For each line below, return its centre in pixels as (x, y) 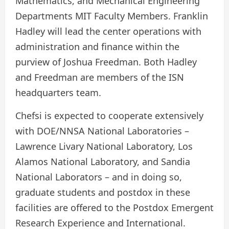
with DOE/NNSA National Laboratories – (102, 131)
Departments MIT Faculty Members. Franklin (112, 16)
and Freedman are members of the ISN (100, 77)
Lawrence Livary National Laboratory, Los (104, 146)
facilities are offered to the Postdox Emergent (114, 208)
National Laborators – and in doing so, (99, 177)
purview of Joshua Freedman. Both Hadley (106, 62)
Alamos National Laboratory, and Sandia (103, 162)
